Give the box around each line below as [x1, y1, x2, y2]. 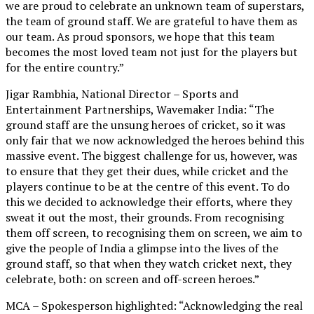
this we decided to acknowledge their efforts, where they [6, 193, 292, 210]
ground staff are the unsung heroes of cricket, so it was [6, 116, 285, 132]
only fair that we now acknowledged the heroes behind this [6, 132, 304, 148]
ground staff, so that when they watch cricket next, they [6, 255, 292, 271]
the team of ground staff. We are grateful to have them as [6, 13, 297, 29]
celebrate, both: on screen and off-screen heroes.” [6, 271, 264, 287]
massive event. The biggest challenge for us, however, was [6, 147, 297, 163]
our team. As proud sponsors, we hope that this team [6, 28, 275, 44]
